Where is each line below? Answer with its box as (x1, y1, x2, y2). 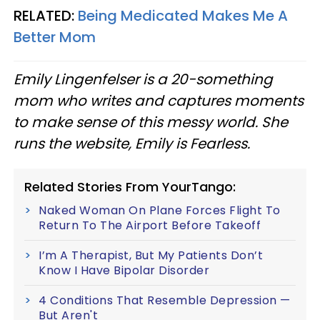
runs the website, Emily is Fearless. (14, 133, 250, 154)
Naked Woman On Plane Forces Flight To (39, 201, 281, 219)
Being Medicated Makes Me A (78, 5, 288, 26)
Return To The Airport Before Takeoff (39, 216, 261, 234)
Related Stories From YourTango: (24, 177, 236, 196)
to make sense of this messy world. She (14, 111, 288, 132)
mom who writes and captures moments (14, 90, 304, 111)
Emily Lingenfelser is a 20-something (14, 69, 273, 89)
